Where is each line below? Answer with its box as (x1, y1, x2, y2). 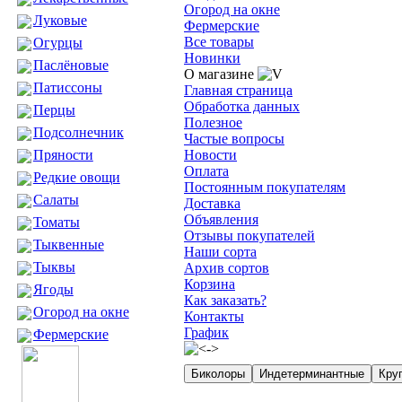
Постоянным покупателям (184, 179, 345, 195)
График (184, 325, 229, 340)
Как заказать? (184, 293, 267, 308)
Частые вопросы (184, 131, 284, 146)
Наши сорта (184, 244, 257, 259)
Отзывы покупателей (184, 228, 315, 243)
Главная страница (184, 83, 293, 98)
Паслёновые (32, 57, 109, 73)
